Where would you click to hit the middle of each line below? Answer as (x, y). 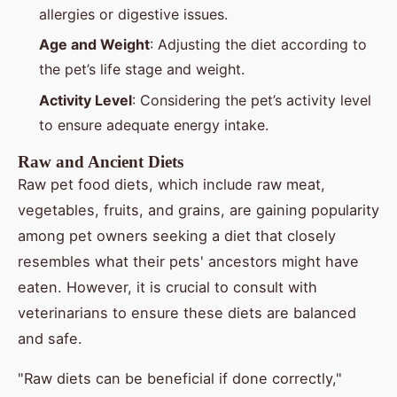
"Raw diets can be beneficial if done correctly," (180, 378)
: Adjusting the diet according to (258, 45)
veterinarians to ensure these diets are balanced (187, 312)
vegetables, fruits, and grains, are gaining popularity (198, 210)
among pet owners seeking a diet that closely (177, 235)
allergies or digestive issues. (133, 14)
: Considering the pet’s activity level (252, 100)
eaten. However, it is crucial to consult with (167, 287)
